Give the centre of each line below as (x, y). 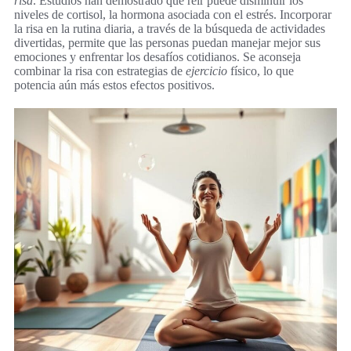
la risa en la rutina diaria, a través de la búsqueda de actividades (170, 29)
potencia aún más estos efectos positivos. (114, 85)
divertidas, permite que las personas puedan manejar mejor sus (167, 43)
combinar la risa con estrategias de (100, 71)
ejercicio (206, 71)
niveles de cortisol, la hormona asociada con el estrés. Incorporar (173, 15)
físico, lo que (261, 71)
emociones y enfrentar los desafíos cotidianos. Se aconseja (157, 57)
